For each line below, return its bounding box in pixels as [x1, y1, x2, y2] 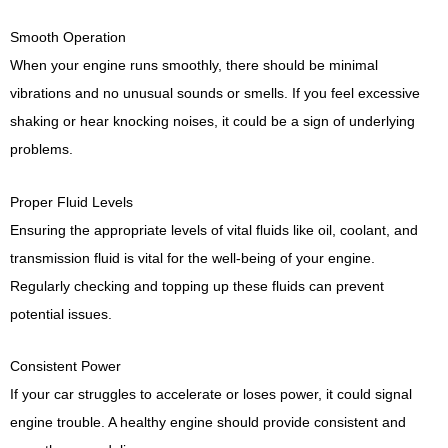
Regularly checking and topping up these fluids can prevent [10, 277, 384, 294]
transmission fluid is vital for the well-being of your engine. [10, 249, 375, 266]
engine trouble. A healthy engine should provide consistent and [10, 414, 406, 431]
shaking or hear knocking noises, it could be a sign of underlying [10, 113, 415, 130]
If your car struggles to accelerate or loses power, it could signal [10, 386, 412, 403]
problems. [10, 141, 73, 158]
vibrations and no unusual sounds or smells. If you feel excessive [10, 85, 420, 102]
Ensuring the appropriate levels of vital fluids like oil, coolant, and [10, 221, 418, 238]
